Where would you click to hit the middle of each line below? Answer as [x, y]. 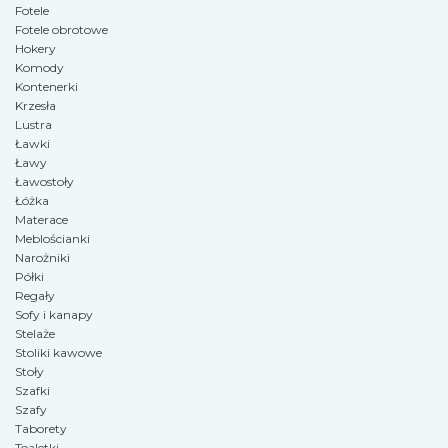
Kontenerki [46, 86]
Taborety [41, 428]
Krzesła [35, 105]
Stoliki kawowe [58, 352]
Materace [41, 219]
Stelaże [35, 333]
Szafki [32, 390]
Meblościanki [52, 238]
